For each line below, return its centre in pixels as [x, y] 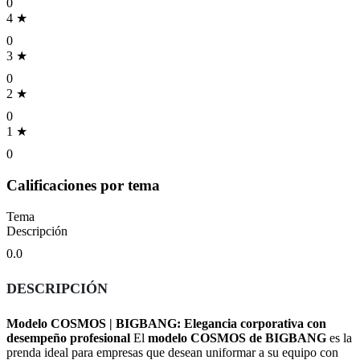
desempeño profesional [68, 337]
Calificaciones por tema [83, 186]
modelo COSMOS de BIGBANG [237, 337]
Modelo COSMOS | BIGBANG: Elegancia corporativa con [166, 323]
